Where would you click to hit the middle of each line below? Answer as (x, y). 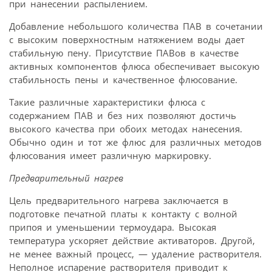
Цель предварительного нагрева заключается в (119, 200)
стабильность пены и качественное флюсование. (123, 80)
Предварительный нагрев (66, 178)
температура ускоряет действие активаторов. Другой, (132, 240)
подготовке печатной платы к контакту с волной (123, 214)
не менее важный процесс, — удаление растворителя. (135, 254)
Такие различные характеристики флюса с (107, 102)
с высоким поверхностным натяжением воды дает (127, 39)
